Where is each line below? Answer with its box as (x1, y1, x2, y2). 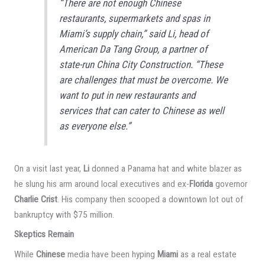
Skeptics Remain (14, 229, 74, 240)
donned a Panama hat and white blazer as (89, 163, 242, 174)
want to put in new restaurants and (59, 89, 196, 101)
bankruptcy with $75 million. (14, 209, 114, 220)
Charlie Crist (14, 193, 57, 205)
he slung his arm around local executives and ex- (14, 178, 189, 189)
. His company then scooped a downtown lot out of (57, 193, 243, 205)
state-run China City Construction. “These (59, 58, 224, 70)
